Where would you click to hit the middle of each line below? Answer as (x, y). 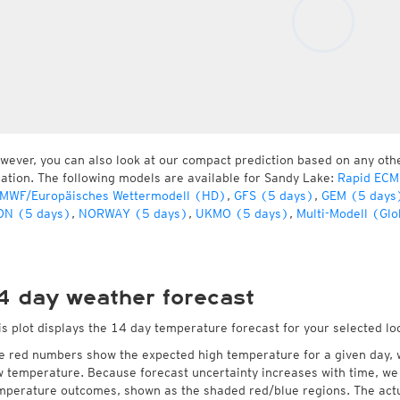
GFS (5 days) (274, 196)
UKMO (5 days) (242, 213)
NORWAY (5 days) (133, 213)
